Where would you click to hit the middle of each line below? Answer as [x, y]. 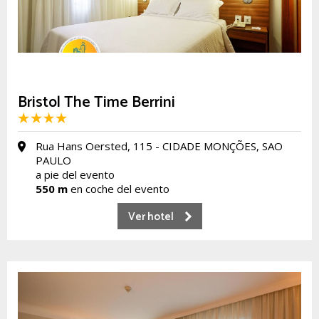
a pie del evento [75, 174]
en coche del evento [119, 189]
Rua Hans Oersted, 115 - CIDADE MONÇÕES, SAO [159, 146]
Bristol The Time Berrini [96, 103]
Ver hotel [151, 217]
